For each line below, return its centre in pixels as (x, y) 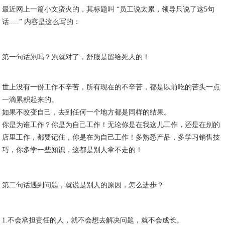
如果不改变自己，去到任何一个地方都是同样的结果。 (87, 112)
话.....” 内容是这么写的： (41, 22)
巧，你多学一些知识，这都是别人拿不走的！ (73, 150)
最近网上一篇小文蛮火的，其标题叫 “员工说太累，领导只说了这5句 (108, 9)
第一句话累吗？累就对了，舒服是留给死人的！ (76, 57)
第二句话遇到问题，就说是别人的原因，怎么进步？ (83, 185)
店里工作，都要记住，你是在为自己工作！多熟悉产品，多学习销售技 (111, 137)
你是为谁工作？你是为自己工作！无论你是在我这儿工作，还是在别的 (111, 125)
